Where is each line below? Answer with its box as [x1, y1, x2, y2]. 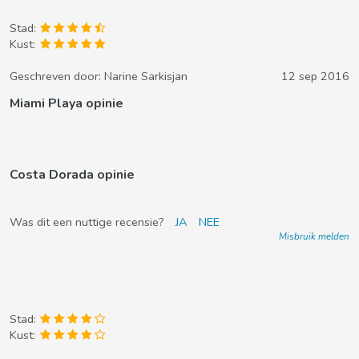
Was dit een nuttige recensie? [10, 214, 167, 230]
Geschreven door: [10, 68, 104, 84]
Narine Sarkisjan [104, 68, 188, 84]
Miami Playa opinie [10, 95, 123, 112]
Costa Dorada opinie [10, 166, 135, 184]
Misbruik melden [279, 230, 349, 243]
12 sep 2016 [281, 68, 349, 84]
